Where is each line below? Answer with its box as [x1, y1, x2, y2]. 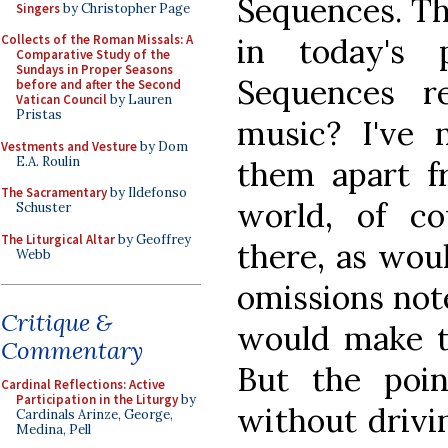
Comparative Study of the [16, 46, 170, 63]
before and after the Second [16, 76, 181, 93]
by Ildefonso [107, 184, 187, 201]
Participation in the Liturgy [16, 391, 178, 408]
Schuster [16, 199, 71, 216]
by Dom [137, 137, 188, 155]
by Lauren [107, 91, 172, 108]
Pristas [16, 106, 62, 123]
